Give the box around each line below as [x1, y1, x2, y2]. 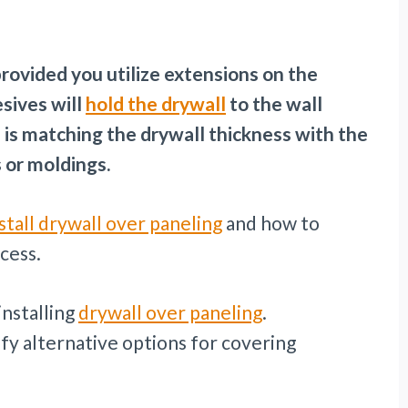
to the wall [226, 92, 322, 116]
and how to [222, 211, 320, 235]
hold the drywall [86, 92, 226, 116]
